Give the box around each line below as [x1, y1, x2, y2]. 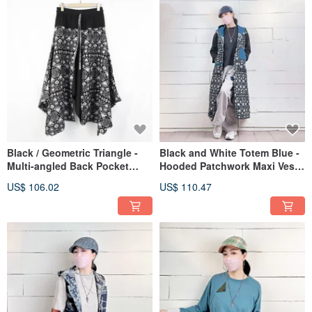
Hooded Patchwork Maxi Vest [159, 158, 298, 173]
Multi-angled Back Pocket [7, 158, 129, 173]
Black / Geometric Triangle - [7, 145, 138, 159]
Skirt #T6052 [7, 171, 65, 186]
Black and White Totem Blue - [159, 145, 299, 159]
